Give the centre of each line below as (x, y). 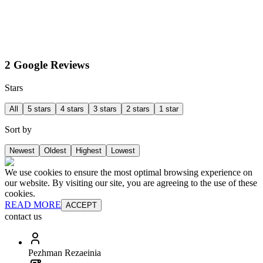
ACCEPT (81, 205)
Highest (89, 150)
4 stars (72, 109)
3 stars (105, 109)
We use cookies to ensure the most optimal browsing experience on (129, 172)
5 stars (39, 109)
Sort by (18, 129)
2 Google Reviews (47, 65)
